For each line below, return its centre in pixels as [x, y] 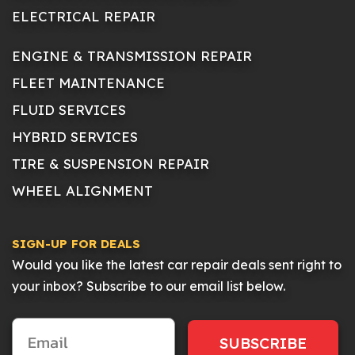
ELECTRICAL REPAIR [84, 17]
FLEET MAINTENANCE [88, 83]
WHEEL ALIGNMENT [82, 191]
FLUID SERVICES [69, 110]
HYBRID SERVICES [75, 137]
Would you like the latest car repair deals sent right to [177, 265]
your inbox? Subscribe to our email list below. [149, 286]
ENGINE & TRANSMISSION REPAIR [132, 56]
